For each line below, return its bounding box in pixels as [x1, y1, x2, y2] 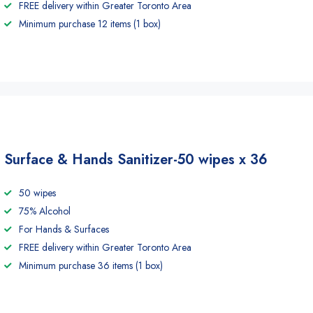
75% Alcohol [19, 204, 71, 218]
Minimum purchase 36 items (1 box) [19, 259, 163, 272]
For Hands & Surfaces [19, 222, 109, 236]
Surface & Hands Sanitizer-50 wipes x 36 [4, 150, 268, 170]
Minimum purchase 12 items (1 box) [19, 17, 161, 31]
